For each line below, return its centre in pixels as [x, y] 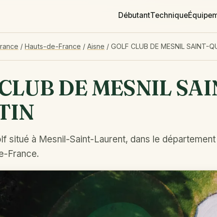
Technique [169, 15]
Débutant [134, 15]
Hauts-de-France [53, 46]
